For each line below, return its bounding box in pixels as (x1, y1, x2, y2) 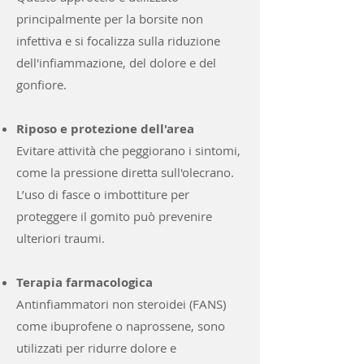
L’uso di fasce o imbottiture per (16, 186, 189, 202)
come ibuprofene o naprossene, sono (16, 318, 225, 334)
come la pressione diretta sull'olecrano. (16, 164, 234, 180)
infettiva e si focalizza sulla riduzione (16, 32, 220, 49)
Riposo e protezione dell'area (16, 120, 194, 137)
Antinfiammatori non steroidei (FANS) (16, 296, 226, 312)
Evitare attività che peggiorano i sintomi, (16, 142, 240, 158)
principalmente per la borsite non (16, 11, 203, 27)
